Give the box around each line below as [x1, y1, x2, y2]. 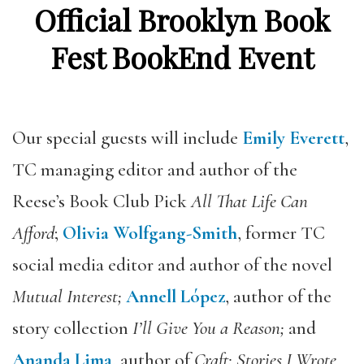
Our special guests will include [12, 126, 242, 149]
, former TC [237, 221, 325, 245]
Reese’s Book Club [12, 189, 154, 213]
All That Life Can [191, 189, 308, 213]
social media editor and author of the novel [12, 253, 332, 276]
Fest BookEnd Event [50, 37, 314, 77]
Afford [12, 221, 54, 245]
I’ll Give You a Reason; [128, 316, 284, 340]
